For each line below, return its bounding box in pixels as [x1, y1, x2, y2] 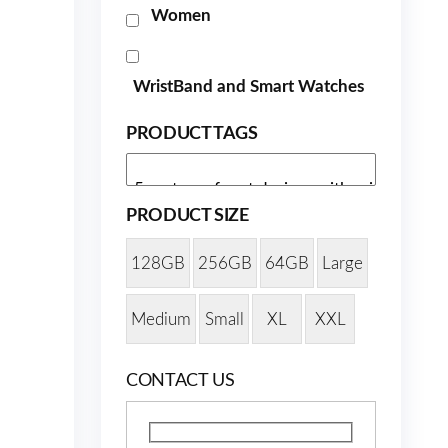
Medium [131, 310, 191, 328]
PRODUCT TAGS [126, 125, 258, 143]
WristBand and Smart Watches [133, 78, 364, 95]
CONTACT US [126, 372, 235, 390]
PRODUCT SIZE [126, 207, 249, 225]
